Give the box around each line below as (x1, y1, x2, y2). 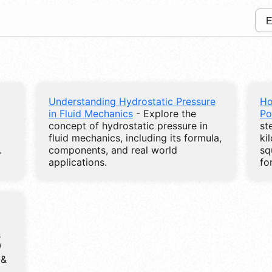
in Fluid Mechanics (49, 107, 133, 120)
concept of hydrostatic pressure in (49, 119, 208, 132)
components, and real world (49, 143, 177, 156)
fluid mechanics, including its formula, (49, 131, 222, 144)
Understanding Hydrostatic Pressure (49, 95, 216, 107)
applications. (49, 155, 107, 168)
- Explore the (133, 107, 196, 120)
